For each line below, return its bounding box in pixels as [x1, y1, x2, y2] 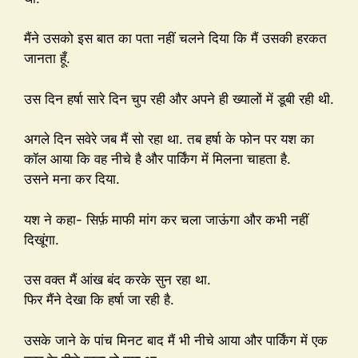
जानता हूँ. [24, 50, 70, 67]
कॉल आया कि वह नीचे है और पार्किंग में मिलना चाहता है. [24, 151, 291, 168]
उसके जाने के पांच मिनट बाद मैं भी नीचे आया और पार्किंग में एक [24, 332, 328, 348]
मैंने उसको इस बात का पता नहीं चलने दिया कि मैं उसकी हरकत [24, 30, 327, 47]
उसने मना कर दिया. [24, 171, 120, 188]
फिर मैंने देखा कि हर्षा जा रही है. [24, 292, 174, 308]
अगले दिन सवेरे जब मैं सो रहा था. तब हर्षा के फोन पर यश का [24, 131, 314, 148]
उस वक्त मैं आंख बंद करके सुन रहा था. [24, 272, 211, 288]
